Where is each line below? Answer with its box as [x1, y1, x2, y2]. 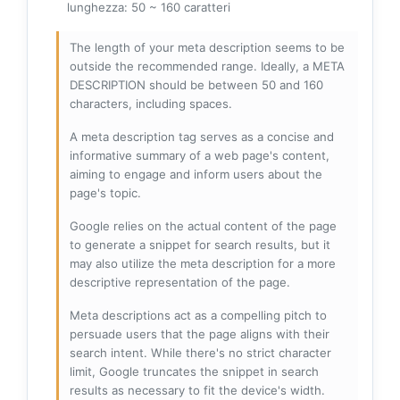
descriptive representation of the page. [70, 274, 290, 289]
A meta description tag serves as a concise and [70, 129, 334, 144]
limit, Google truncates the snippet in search [70, 363, 319, 379]
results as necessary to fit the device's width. [70, 382, 325, 397]
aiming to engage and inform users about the [70, 166, 322, 181]
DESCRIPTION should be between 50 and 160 [70, 77, 323, 92]
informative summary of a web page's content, [70, 147, 329, 162]
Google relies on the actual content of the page [70, 218, 337, 233]
